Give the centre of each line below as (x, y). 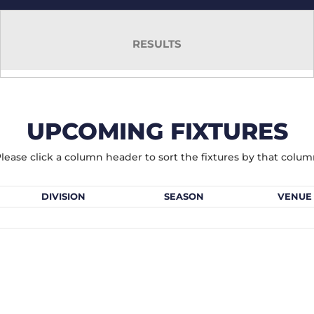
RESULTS (157, 44)
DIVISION (64, 196)
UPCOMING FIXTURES (157, 131)
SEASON (184, 196)
